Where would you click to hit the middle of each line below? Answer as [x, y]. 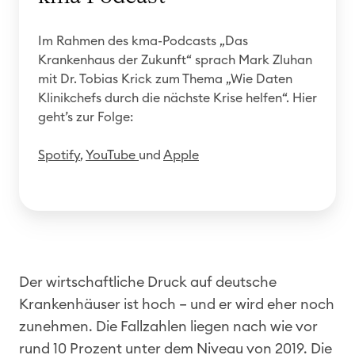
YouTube [112, 155]
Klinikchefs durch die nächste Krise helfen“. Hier [177, 98]
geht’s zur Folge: [86, 117]
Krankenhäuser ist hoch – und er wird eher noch [177, 304]
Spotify [59, 155]
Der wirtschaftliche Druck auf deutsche [148, 282]
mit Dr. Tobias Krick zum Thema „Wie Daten [165, 79]
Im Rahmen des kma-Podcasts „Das [143, 41]
